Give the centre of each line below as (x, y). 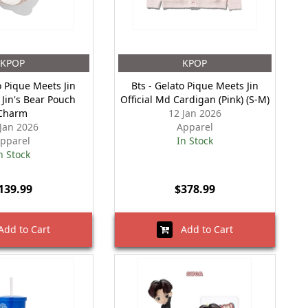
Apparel (195, 127)
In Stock (195, 141)
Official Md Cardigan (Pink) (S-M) (195, 99)
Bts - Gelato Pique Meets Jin (195, 86)
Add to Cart (202, 229)
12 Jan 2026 (195, 113)
